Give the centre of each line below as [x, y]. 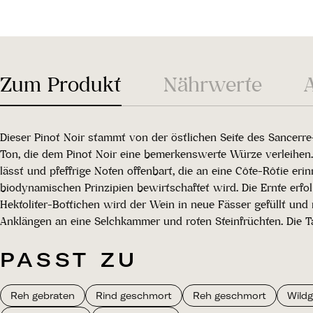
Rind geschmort [134, 296]
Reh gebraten [43, 296]
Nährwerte [213, 84]
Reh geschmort [230, 296]
